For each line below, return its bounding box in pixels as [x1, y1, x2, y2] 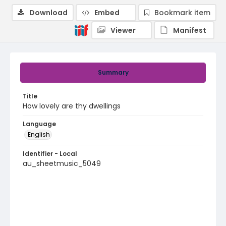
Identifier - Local [23, 149, 77, 158]
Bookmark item [154, 8, 210, 18]
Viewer [110, 25, 136, 35]
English [28, 130, 50, 139]
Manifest [173, 25, 206, 35]
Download [29, 8, 68, 18]
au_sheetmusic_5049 [23, 158, 101, 168]
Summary [97, 68, 129, 77]
